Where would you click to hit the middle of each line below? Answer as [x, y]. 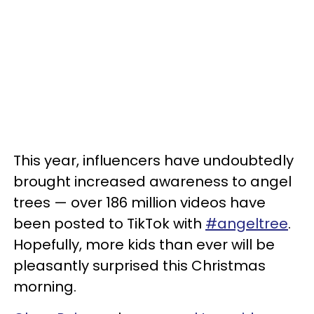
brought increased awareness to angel [152, 182]
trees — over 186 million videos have [139, 203]
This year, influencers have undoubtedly [153, 161]
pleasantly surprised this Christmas [139, 266]
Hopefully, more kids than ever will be [144, 245]
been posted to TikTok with [109, 224]
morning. [45, 287]
